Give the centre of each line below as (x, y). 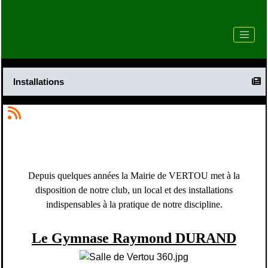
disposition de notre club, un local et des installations (134, 190)
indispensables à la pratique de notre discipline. (134, 205)
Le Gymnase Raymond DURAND (134, 238)
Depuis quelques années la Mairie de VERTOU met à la (134, 176)
